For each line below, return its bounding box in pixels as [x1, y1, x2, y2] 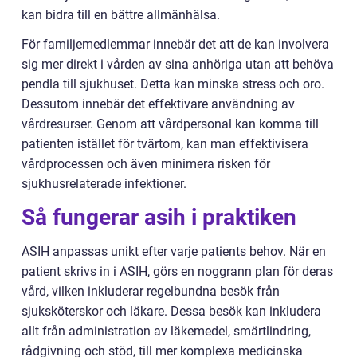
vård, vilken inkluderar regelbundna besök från [22, 283, 280, 299]
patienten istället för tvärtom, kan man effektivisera [22, 135, 308, 151]
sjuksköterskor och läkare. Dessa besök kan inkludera [22, 303, 321, 319]
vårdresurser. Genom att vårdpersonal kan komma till [22, 116, 319, 131]
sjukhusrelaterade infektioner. [22, 175, 186, 191]
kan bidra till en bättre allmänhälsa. [22, 6, 220, 22]
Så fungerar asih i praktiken [22, 203, 296, 230]
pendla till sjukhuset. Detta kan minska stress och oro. [22, 76, 324, 92]
